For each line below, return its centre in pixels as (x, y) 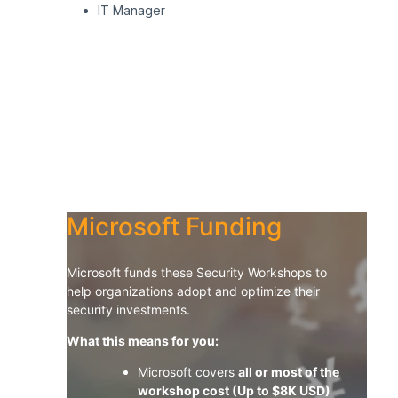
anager (144, 11)
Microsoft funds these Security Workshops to (197, 273)
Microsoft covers (188, 372)
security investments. (128, 310)
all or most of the (289, 372)
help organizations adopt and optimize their (193, 291)
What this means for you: (143, 341)
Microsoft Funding (174, 227)
